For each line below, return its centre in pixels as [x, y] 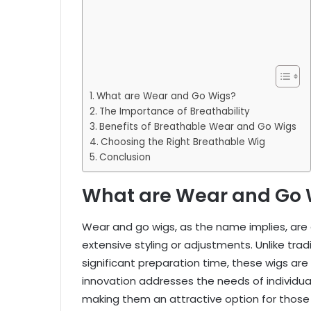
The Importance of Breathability [174, 112]
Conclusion [125, 158]
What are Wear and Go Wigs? [166, 96]
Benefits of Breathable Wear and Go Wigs [197, 127]
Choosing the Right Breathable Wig [183, 142]
